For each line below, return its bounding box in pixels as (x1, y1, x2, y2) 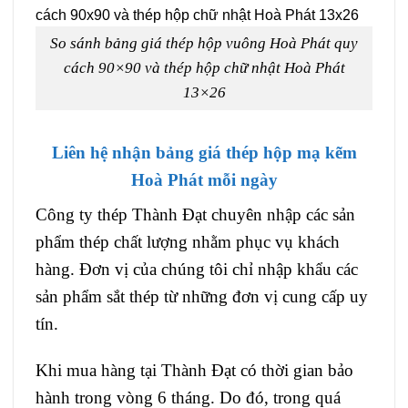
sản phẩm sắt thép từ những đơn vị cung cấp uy (36, 287, 368, 307)
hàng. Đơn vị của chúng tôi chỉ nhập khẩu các (36, 260, 358, 280)
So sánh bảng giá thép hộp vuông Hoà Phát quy (50, 35, 358, 53)
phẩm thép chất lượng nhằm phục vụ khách (36, 232, 340, 252)
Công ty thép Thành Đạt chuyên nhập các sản (36, 205, 355, 225)
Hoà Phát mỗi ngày (130, 170, 278, 190)
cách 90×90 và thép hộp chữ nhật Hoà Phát (63, 59, 345, 77)
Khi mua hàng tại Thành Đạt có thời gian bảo (36, 361, 353, 381)
